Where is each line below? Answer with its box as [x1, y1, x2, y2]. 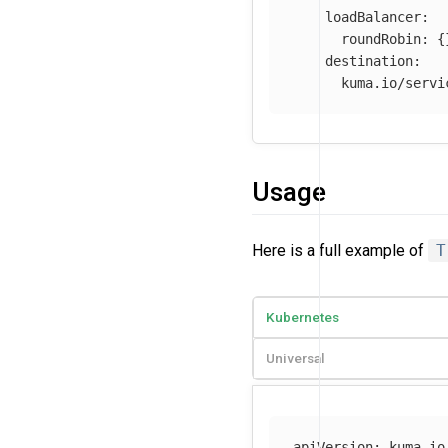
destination [325, 52, 413, 69]
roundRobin [341, 30, 421, 47]
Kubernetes [266, 309, 339, 326]
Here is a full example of [252, 241, 428, 261]
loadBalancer [325, 8, 421, 25]
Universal [266, 350, 325, 367]
